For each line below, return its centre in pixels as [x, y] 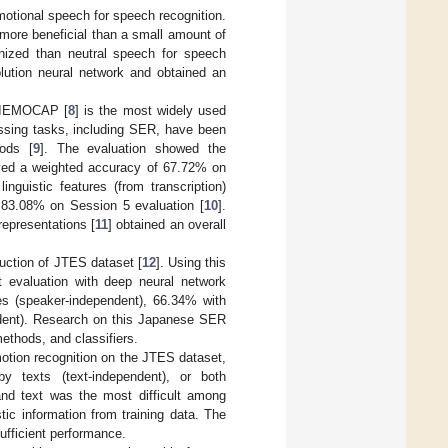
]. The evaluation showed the [133, 148]
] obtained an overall [167, 224]
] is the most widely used [150, 110]
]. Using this [191, 262]
